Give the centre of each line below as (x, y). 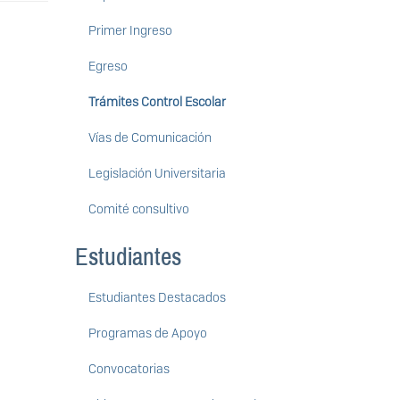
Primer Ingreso (130, 31)
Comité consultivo (138, 209)
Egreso (108, 67)
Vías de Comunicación (150, 138)
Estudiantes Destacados (157, 298)
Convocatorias (129, 369)
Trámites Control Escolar (157, 102)
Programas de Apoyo (147, 333)
